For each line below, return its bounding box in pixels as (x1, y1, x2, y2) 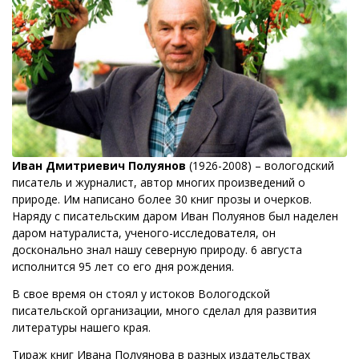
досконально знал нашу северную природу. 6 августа (12, 241, 302, 257)
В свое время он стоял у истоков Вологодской (12, 285, 270, 301)
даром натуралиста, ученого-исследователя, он (12, 224, 276, 240)
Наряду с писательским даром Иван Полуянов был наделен (12, 208, 338, 224)
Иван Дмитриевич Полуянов (12, 157, 186, 173)
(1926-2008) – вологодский (186, 157, 334, 173)
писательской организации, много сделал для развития (12, 302, 317, 318)
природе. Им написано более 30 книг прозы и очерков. (12, 191, 312, 207)
